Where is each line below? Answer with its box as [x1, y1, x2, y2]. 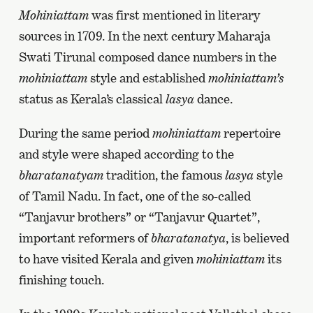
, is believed [225, 231, 289, 246]
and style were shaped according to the [18, 147, 234, 162]
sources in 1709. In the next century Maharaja [18, 29, 270, 44]
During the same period [18, 126, 152, 141]
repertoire [220, 126, 281, 141]
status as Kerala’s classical [18, 92, 166, 107]
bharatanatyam [18, 168, 103, 183]
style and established [87, 71, 208, 86]
